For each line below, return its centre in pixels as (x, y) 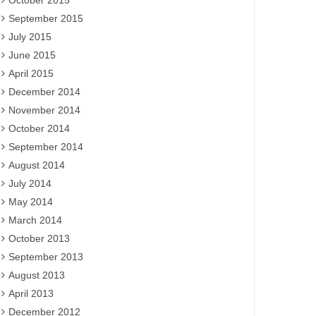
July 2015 (30, 37)
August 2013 (37, 275)
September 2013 (46, 257)
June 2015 (32, 55)
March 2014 (35, 220)
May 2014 (31, 202)
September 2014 (46, 147)
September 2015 (46, 18)
